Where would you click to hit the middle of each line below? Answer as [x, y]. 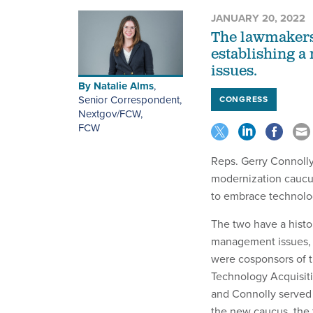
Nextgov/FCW [109, 114]
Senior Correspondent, [130, 100]
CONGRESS [244, 100]
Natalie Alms [124, 86]
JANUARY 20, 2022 [258, 19]
